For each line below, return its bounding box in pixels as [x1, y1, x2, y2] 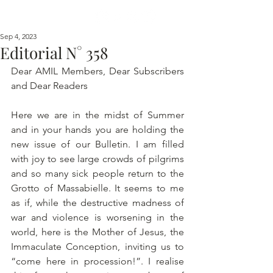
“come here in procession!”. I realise [11, 255, 184, 267]
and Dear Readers [11, 80, 90, 91]
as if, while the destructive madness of [11, 197, 184, 208]
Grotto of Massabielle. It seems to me [11, 182, 184, 194]
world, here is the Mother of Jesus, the [11, 226, 184, 238]
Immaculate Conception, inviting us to [11, 241, 184, 252]
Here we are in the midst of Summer [11, 109, 184, 121]
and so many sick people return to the [11, 168, 184, 179]
